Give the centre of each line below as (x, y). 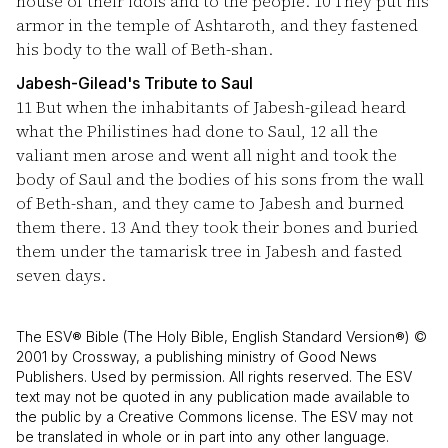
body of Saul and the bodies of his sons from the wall (220, 179)
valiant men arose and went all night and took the (206, 155)
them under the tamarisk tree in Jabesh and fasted (209, 251)
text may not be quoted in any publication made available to (213, 396)
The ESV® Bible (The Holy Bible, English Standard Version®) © (221, 336)
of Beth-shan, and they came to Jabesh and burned (210, 203)
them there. (63, 227)
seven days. (61, 275)
